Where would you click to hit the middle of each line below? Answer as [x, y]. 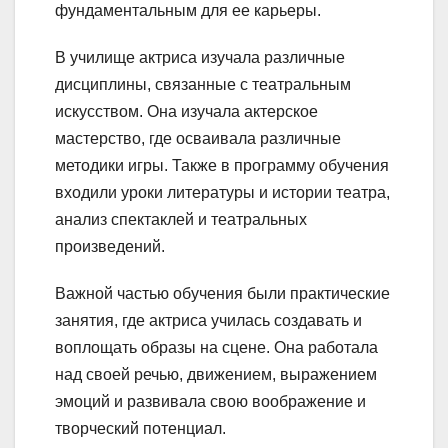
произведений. [110, 246]
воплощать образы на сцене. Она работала [216, 347]
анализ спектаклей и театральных [181, 219]
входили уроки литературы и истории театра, [222, 192]
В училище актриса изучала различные [200, 57]
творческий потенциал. [140, 428]
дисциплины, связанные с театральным [203, 84]
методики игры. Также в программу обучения [222, 165]
